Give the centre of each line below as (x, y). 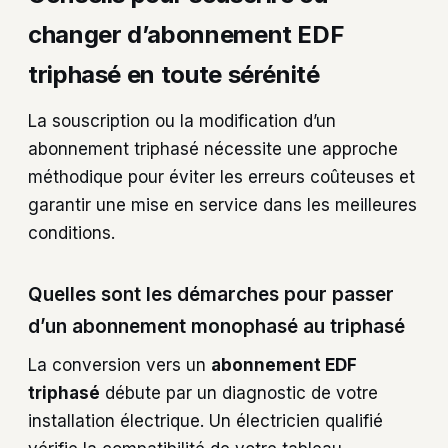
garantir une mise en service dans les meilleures (222, 204)
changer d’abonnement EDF (186, 34)
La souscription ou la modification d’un (182, 120)
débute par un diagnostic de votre (239, 392)
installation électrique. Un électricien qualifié (205, 420)
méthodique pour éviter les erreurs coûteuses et (221, 176)
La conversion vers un (119, 364)
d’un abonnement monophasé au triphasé (216, 327)
